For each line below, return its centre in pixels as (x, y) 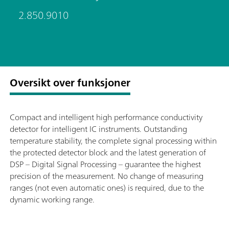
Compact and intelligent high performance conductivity (106, 117)
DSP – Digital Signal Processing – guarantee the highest (105, 164)
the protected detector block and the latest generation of (108, 152)
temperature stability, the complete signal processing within (113, 140)
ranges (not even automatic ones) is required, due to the (107, 187)
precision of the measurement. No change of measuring (107, 176)
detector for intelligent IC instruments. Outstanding (98, 129)
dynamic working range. (52, 199)
